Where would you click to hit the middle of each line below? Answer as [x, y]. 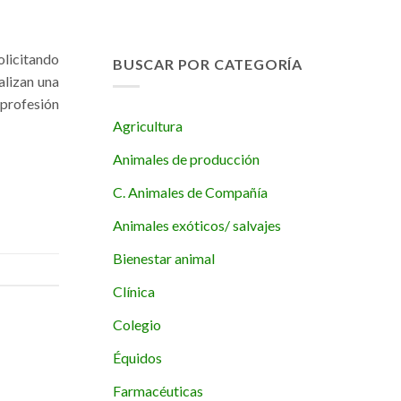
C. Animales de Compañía [190, 192]
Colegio [137, 324]
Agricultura [148, 125]
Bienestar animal [164, 258]
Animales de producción [186, 158]
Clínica [134, 291]
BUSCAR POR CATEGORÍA [208, 64]
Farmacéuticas [158, 390]
